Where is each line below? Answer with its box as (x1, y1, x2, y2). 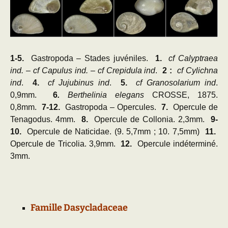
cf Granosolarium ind (136, 78, 216, 87)
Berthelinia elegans (68, 90, 144, 99)
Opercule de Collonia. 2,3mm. (88, 115, 211, 124)
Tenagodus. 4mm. (10, 115, 81, 124)
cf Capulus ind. (33, 66, 88, 75)
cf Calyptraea (168, 53, 218, 63)
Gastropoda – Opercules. (65, 102, 161, 111)
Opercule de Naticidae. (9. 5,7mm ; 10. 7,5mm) (21, 127, 205, 136)
